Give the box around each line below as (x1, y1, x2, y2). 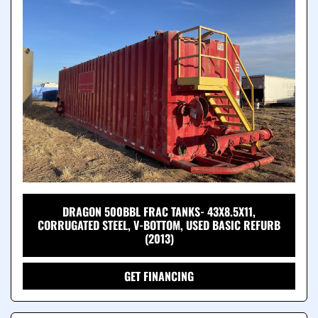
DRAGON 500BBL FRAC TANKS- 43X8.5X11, (62, 203, 256, 221)
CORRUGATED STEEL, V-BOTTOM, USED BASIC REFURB (38, 216, 280, 234)
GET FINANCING (124, 268, 194, 285)
